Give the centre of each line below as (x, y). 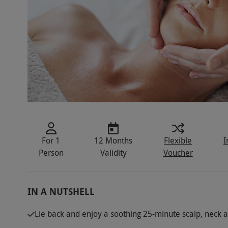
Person (51, 153)
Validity (113, 153)
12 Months (113, 141)
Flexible (178, 141)
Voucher (178, 153)
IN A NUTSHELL (61, 192)
